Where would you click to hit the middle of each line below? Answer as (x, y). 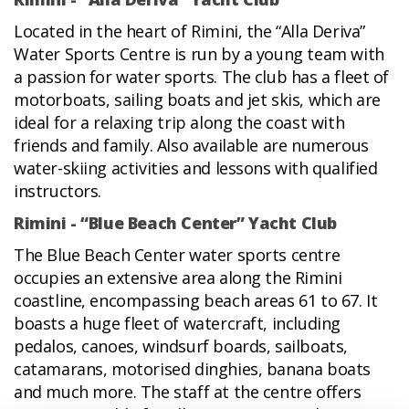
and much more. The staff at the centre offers (188, 392)
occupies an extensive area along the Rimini (178, 278)
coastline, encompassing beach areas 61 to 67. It (196, 301)
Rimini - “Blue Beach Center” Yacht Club (176, 223)
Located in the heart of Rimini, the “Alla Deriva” (189, 31)
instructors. (58, 191)
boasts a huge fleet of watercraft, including (177, 324)
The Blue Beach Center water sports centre (177, 255)
